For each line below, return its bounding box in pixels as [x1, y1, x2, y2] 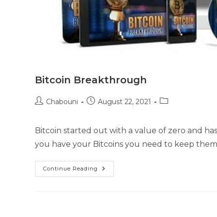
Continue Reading [43, 165, 98, 172]
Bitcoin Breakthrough [35, 74, 147, 86]
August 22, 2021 [98, 97, 151, 106]
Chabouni [46, 97, 78, 106]
